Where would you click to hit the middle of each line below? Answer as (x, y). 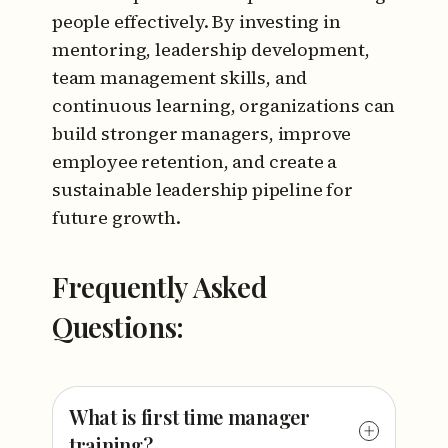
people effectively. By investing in (196, 21)
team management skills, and (180, 77)
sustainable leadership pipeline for (202, 189)
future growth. (116, 217)
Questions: (118, 326)
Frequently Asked (159, 286)
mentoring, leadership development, (211, 49)
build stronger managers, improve (202, 133)
